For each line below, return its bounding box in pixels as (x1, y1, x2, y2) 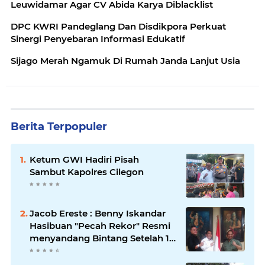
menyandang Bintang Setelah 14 (30, 232, 175, 244)
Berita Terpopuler (11, 120, 107, 134)
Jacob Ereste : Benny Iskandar (30, 208, 95, 219)
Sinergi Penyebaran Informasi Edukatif (11, 33, 185, 45)
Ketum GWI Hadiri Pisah (30, 154, 139, 166)
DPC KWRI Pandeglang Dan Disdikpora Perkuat (11, 21, 226, 33)
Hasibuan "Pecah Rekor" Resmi (30, 220, 170, 232)
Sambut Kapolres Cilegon (30, 166, 144, 178)
